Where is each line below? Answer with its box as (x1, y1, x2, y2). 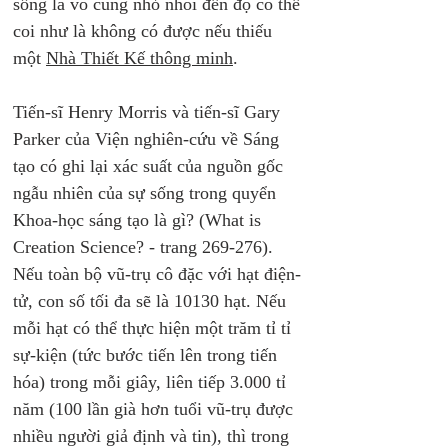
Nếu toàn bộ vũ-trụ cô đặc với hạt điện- (13, 264, 301, 284)
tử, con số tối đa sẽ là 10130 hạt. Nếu (13, 291, 291, 311)
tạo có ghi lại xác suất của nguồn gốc (13, 156, 288, 176)
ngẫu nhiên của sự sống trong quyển (13, 183, 281, 203)
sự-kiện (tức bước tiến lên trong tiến (13, 345, 282, 365)
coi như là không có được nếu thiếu (13, 21, 277, 41)
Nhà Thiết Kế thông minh (46, 48, 233, 68)
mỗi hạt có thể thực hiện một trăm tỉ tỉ (13, 318, 296, 338)
